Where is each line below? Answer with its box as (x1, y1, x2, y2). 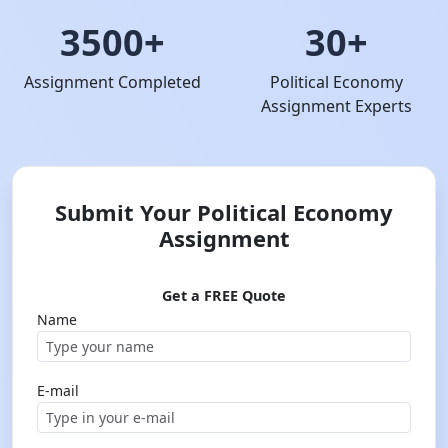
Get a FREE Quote (162, 286, 286, 305)
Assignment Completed (23, 71, 201, 93)
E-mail (37, 381, 79, 400)
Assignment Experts (260, 95, 412, 117)
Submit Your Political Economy (55, 197, 393, 227)
